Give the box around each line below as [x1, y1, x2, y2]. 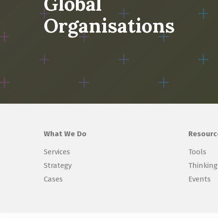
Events [188, 175, 211, 184]
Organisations [44, 13, 175, 38]
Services [44, 147, 70, 157]
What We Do [44, 129, 87, 139]
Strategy [44, 161, 72, 170]
